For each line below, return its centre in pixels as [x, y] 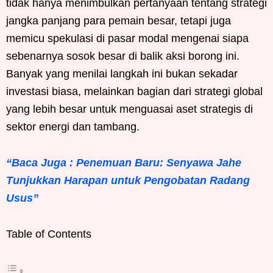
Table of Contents [49, 234]
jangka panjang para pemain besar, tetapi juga [119, 20]
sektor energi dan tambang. [73, 126]
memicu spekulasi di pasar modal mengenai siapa [127, 38]
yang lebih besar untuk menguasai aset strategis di [129, 109]
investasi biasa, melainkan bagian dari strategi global [134, 91]
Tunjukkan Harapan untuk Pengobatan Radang [128, 180]
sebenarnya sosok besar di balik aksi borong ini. [123, 56]
